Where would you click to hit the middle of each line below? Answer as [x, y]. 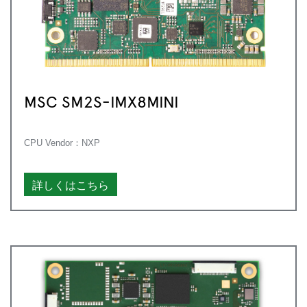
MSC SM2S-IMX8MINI [101, 100]
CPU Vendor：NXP [62, 143]
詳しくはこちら [71, 184]
